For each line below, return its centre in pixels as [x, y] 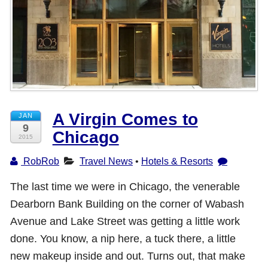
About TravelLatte [41, 58]
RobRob [40, 161]
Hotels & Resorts [177, 161]
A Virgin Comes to [125, 119]
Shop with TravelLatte [49, 19]
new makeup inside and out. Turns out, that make [128, 256]
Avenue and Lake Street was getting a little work [125, 221]
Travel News [106, 161]
